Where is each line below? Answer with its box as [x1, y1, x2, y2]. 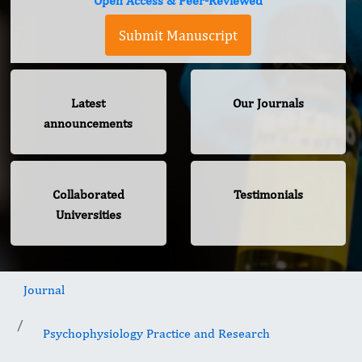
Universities [55, 207, 121, 223]
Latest [71, 95, 106, 112]
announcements [44, 116, 133, 132]
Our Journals [232, 95, 304, 112]
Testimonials [233, 187, 303, 203]
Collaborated [52, 187, 124, 203]
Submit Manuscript [119, 27, 238, 44]
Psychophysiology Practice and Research [43, 326, 270, 342]
